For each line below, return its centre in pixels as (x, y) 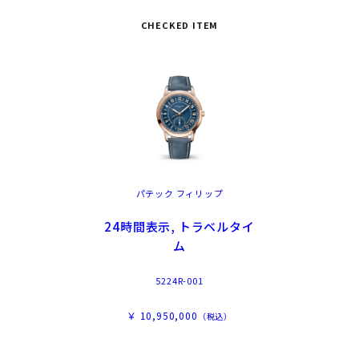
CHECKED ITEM (179, 25)
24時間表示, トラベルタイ (179, 226)
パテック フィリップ (179, 194)
